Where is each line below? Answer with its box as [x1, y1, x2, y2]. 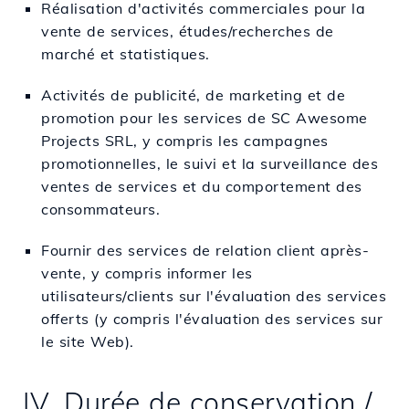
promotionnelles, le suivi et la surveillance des [41, 153, 378, 173]
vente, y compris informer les [41, 263, 253, 282]
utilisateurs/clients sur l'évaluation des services [41, 286, 386, 305]
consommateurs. [41, 199, 160, 218]
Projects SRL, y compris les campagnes [41, 131, 329, 150]
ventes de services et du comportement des [41, 176, 362, 195]
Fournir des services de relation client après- [41, 240, 369, 259]
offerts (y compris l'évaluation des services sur [41, 309, 383, 328]
